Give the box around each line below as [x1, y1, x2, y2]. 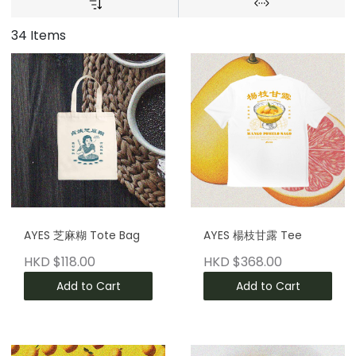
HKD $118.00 [24, 253, 95, 272]
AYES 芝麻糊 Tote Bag [24, 227, 140, 243]
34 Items [11, 25, 66, 44]
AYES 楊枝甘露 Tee [203, 227, 302, 243]
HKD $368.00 [203, 253, 282, 272]
